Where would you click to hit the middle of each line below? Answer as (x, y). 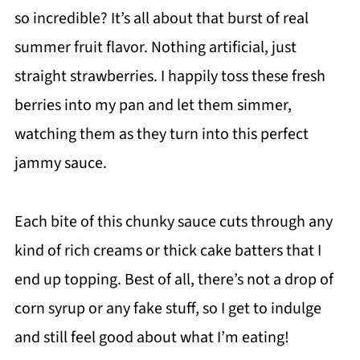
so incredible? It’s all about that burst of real (161, 18)
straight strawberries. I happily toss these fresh (170, 76)
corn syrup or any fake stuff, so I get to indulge (168, 309)
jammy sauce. (60, 163)
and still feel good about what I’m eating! (151, 337)
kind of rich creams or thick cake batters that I (168, 251)
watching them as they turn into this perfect (161, 134)
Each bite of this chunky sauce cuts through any (173, 222)
